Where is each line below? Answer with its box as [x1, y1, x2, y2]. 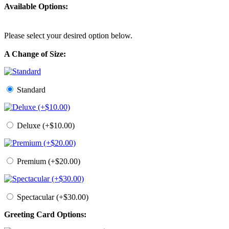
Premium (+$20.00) [15, 157, 80, 166]
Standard [15, 85, 45, 95]
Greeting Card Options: [4, 210, 86, 219]
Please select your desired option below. [4, 31, 132, 40]
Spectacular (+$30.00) [15, 193, 88, 202]
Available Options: [4, 2, 68, 11]
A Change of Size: [4, 50, 66, 59]
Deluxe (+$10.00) [15, 121, 75, 130]
